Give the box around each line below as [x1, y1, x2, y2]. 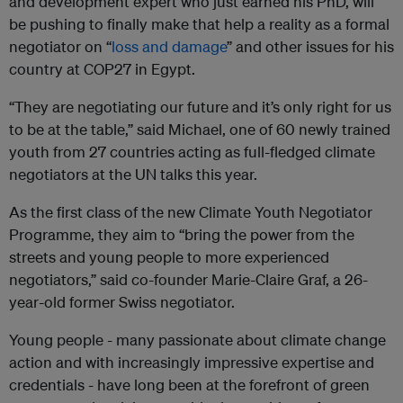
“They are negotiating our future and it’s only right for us [9, 97, 391, 117]
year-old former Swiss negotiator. [9, 292, 235, 312]
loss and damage [112, 37, 227, 57]
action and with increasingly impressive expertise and [9, 353, 374, 372]
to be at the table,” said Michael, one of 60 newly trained [9, 120, 390, 139]
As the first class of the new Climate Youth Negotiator [9, 202, 372, 222]
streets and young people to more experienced [9, 247, 329, 267]
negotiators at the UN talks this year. [9, 165, 257, 184]
